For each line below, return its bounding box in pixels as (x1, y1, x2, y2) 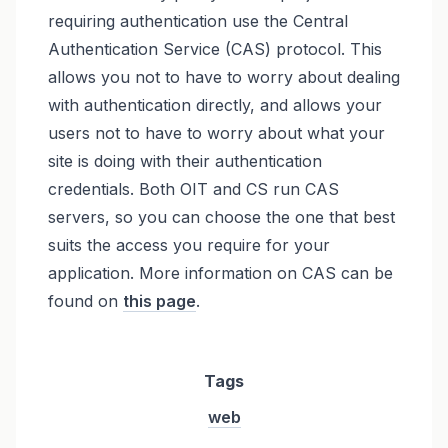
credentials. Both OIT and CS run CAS (47, 178, 339, 199)
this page (122, 290, 196, 311)
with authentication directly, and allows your (47, 94, 382, 115)
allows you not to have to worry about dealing (47, 66, 400, 87)
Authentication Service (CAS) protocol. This (47, 38, 382, 59)
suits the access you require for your (47, 234, 330, 255)
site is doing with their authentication (47, 150, 322, 171)
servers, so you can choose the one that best (47, 206, 395, 227)
